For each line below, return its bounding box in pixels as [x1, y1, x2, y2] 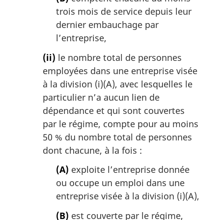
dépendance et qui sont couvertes [43, 104, 185, 116]
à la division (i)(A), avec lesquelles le [43, 78, 192, 90]
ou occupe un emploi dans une [56, 177, 185, 189]
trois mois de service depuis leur [56, 5, 192, 18]
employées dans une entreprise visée [43, 64, 197, 77]
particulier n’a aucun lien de [43, 91, 160, 103]
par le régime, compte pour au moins [43, 117, 198, 130]
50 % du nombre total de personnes [43, 131, 192, 143]
